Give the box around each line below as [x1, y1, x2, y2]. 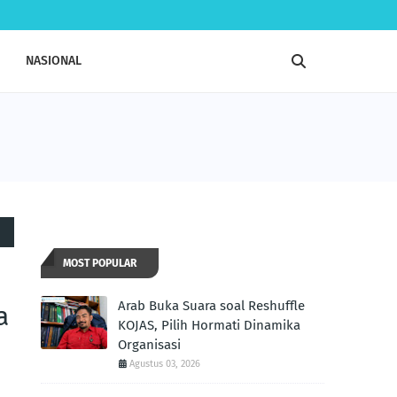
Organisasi [118, 337, 181, 353]
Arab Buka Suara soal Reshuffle [118, 298, 305, 314]
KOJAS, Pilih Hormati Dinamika [118, 317, 300, 333]
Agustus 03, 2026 [129, 358, 200, 370]
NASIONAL [26, 53, 82, 68]
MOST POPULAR [63, 257, 136, 269]
